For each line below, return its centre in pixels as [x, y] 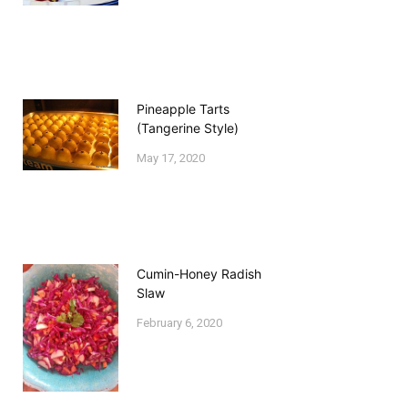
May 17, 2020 [171, 158]
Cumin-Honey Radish [199, 274]
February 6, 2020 [180, 323]
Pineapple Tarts [184, 108]
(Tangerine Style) [188, 127]
